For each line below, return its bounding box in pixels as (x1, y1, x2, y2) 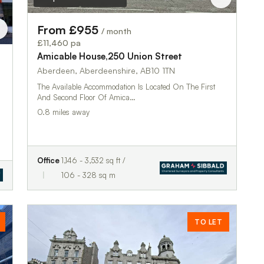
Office (37, 155, 60, 165)
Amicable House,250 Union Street (37, 50, 182, 62)
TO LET (194, 217, 222, 226)
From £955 (37, 22, 101, 37)
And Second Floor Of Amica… (37, 92, 136, 102)
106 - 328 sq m (61, 170, 116, 180)
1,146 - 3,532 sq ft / (61, 155, 126, 165)
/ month (101, 25, 131, 36)
